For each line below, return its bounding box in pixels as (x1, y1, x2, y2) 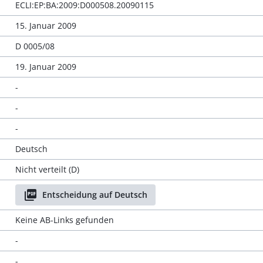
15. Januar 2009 (15, 20, 76, 31)
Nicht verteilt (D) (15, 164, 79, 175)
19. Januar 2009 (15, 61, 76, 72)
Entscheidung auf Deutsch (42, 189, 147, 200)
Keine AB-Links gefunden (15, 214, 114, 225)
